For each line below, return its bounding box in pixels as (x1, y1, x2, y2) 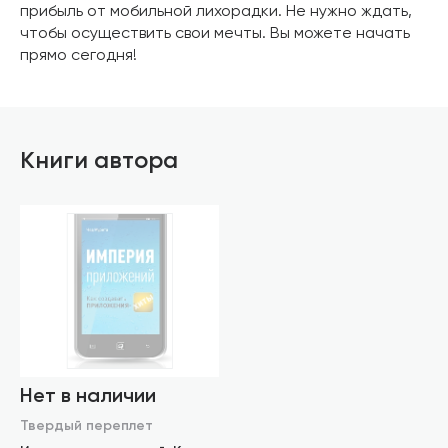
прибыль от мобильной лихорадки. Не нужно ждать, (20, 4, 412, 20)
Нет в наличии (20, 387, 156, 407)
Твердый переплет (20, 419, 153, 433)
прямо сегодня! (20, 48, 137, 64)
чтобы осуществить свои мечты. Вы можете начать (20, 26, 410, 42)
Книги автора (20, 149, 178, 173)
